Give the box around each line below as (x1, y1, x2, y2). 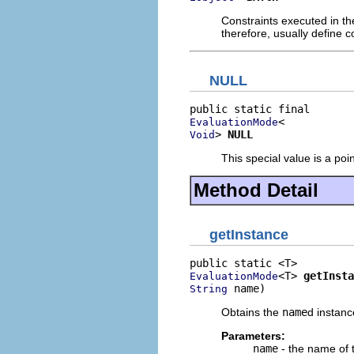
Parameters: (221, 329, 285, 342)
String (190, 282, 228, 295)
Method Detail (194, 179, 318, 201)
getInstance (209, 226, 288, 243)
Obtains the (221, 305, 282, 318)
